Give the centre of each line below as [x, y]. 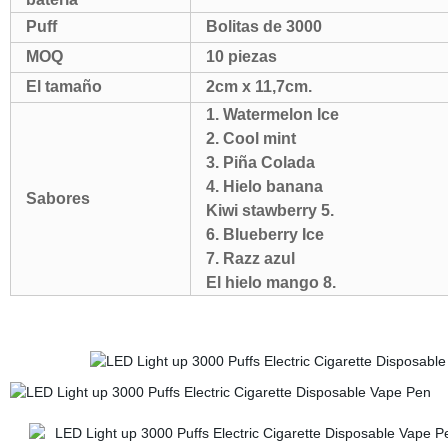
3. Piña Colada [260, 162]
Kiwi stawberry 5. [269, 210]
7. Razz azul [254, 258]
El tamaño [63, 86]
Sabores [57, 198]
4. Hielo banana [264, 186]
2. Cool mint [250, 138]
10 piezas [241, 56]
